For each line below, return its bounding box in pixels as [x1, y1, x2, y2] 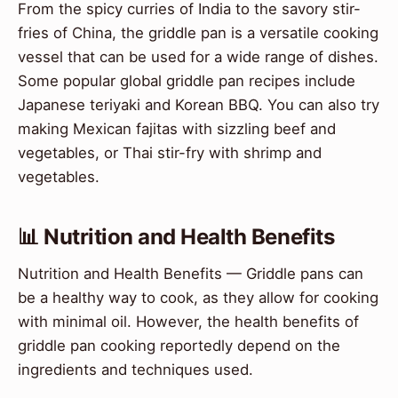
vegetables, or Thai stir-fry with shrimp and [18, 144, 322, 162]
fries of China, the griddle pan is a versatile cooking [18, 24, 378, 42]
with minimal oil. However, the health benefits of [18, 313, 359, 331]
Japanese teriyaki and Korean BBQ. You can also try [18, 96, 379, 114]
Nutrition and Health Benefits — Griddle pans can [18, 265, 363, 283]
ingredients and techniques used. [18, 361, 253, 379]
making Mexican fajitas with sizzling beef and [18, 120, 336, 138]
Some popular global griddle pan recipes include [18, 72, 355, 90]
